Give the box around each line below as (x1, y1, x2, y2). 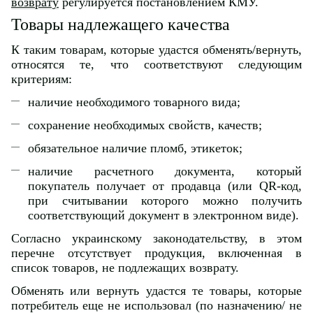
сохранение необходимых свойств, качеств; (28, 117, 262, 132)
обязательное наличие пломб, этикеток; (28, 140, 242, 155)
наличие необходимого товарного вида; (28, 94, 240, 109)
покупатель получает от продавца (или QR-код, (28, 178, 302, 193)
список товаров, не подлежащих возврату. (11, 260, 239, 275)
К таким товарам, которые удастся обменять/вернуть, (11, 42, 302, 57)
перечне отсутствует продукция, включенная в (11, 245, 302, 260)
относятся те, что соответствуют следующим (11, 57, 302, 71)
